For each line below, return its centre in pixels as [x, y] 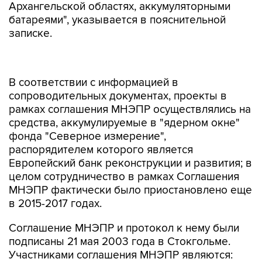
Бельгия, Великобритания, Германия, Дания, [120, 244]
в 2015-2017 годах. [55, 179]
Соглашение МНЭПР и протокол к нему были [124, 204]
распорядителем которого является [101, 125]
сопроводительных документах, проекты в [118, 72]
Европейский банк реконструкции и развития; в [130, 139]
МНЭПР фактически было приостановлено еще [130, 166]
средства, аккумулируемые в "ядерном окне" [124, 99]
